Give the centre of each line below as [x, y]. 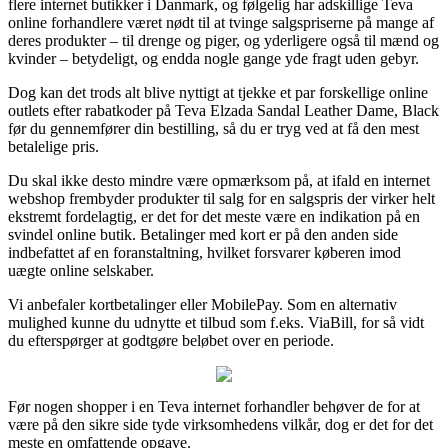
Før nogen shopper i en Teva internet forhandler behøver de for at [214, 406]
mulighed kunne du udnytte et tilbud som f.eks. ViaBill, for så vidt [216, 322]
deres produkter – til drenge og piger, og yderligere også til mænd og [223, 40]
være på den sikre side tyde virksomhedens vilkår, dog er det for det [220, 424]
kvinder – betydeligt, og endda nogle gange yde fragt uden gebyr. [213, 58]
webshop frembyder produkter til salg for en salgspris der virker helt [221, 198]
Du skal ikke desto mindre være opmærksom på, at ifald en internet [219, 180]
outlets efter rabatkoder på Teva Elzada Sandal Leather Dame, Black [223, 110]
